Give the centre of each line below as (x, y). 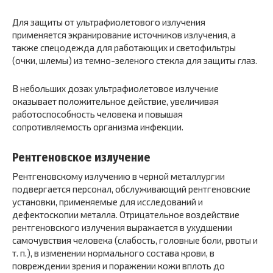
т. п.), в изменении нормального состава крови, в (113, 253)
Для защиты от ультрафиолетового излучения (109, 22)
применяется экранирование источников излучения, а (124, 35)
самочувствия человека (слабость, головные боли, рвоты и (135, 240)
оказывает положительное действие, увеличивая (115, 101)
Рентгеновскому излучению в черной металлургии (119, 176)
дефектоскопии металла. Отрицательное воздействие (126, 214)
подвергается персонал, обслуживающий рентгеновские (131, 189)
